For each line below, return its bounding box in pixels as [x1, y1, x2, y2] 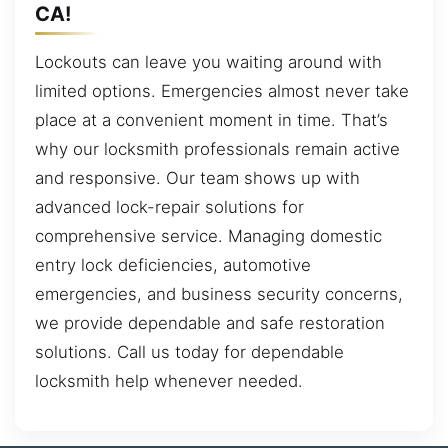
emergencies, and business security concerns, [35, 284, 403, 305]
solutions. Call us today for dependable [35, 342, 344, 363]
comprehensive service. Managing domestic [35, 226, 382, 247]
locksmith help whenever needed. [35, 371, 303, 392]
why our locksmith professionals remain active [35, 139, 400, 160]
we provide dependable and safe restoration [35, 313, 385, 334]
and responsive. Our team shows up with [35, 168, 360, 189]
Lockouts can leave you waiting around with [35, 52, 382, 73]
